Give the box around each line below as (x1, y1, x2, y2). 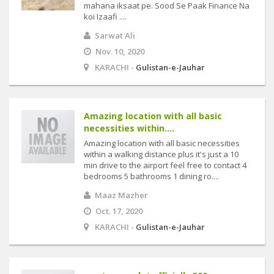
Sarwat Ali (95, 30, 135, 41)
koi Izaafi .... (84, 11, 127, 22)
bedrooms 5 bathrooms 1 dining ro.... (84, 171, 219, 182)
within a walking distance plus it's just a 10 (84, 149, 239, 160)
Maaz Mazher (95, 190, 148, 201)
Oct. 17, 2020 (95, 206, 143, 217)
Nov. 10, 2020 (95, 46, 144, 57)
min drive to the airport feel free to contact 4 (84, 160, 246, 171)
